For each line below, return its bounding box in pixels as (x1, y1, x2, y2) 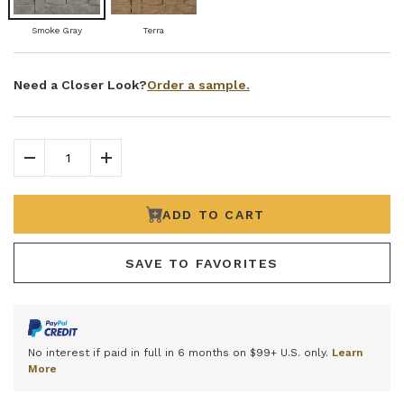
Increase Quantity (105, 157, 228, 175)
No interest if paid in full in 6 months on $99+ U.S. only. (28, 345, 332, 359)
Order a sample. (147, 77, 250, 92)
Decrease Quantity (28, 157, 156, 175)
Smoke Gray (31, 25, 82, 36)
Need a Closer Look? (14, 78, 147, 93)
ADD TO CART (162, 207, 265, 222)
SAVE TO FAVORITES (124, 255, 280, 271)
